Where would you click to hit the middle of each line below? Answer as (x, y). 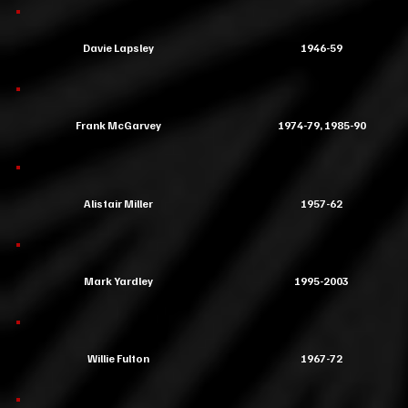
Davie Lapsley (118, 48)
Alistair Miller (118, 204)
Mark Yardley (118, 281)
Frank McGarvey (118, 125)
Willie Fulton (118, 358)
